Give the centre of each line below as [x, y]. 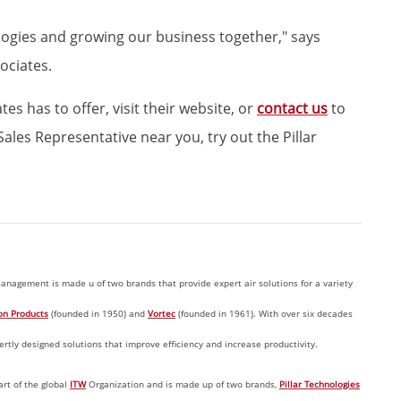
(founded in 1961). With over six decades [264, 313]
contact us [292, 108]
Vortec [162, 313]
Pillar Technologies [320, 384]
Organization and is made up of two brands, [183, 384]
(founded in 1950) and [98, 313]
